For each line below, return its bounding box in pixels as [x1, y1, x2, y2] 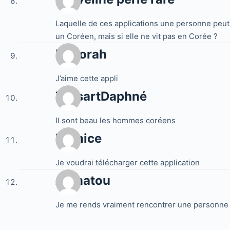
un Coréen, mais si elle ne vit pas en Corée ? [55, 31, 218, 41]
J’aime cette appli [55, 73, 118, 83]
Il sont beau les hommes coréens [55, 116, 176, 125]
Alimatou [55, 173, 110, 188]
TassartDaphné [55, 89, 147, 104]
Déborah [55, 47, 107, 62]
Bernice [55, 131, 102, 146]
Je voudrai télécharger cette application [55, 158, 200, 167]
